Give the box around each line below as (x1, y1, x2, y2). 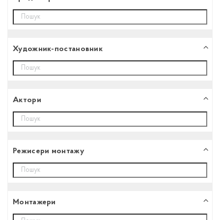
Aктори (13, 96, 41, 104)
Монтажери (13, 198, 56, 206)
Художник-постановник (13, 45, 103, 53)
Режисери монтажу (13, 147, 84, 155)
